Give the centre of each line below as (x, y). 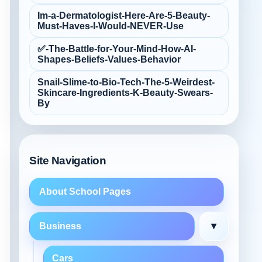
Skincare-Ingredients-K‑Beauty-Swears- (125, 92)
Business (61, 226)
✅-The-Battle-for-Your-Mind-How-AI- (117, 49)
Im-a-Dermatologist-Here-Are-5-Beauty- (124, 15)
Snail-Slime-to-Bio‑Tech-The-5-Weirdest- (126, 82)
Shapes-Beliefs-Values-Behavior (109, 59)
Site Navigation (68, 161)
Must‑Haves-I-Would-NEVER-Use (111, 26)
